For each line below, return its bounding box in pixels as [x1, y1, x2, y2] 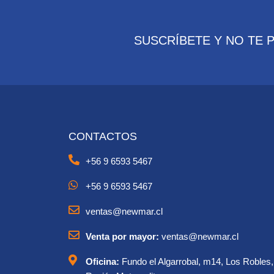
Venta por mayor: [85, 231, 159, 242]
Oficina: [85, 256, 119, 267]
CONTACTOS [68, 130, 138, 143]
